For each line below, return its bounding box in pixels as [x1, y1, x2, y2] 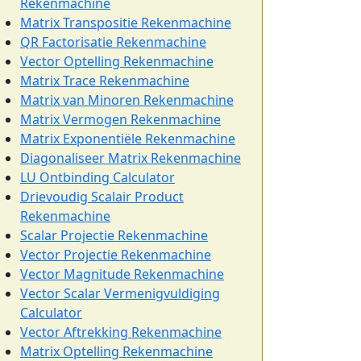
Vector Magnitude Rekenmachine [20, 265, 224, 283]
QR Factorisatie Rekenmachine [20, 33, 206, 51]
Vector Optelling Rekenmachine [20, 52, 214, 70]
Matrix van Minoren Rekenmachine [20, 91, 234, 109]
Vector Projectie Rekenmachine [20, 246, 211, 263]
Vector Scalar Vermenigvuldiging [20, 284, 220, 302]
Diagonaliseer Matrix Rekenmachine [20, 149, 241, 167]
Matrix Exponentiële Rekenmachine [20, 130, 235, 147]
